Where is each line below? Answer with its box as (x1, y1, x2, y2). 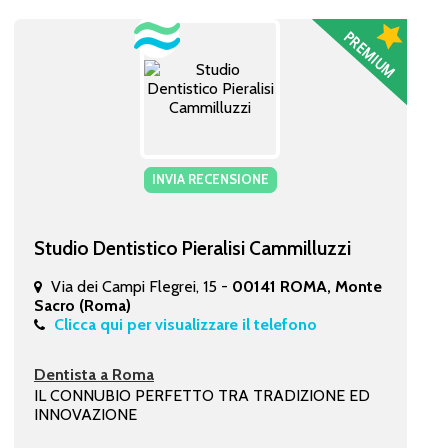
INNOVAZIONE (33, 404, 137, 424)
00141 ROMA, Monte (231, 276, 382, 296)
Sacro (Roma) (33, 295, 131, 315)
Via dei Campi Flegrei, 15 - (50, 276, 232, 296)
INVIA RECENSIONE (151, 170, 269, 187)
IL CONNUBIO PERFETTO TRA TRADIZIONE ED (33, 385, 370, 405)
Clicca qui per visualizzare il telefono (53, 314, 317, 334)
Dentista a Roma (33, 364, 154, 384)
